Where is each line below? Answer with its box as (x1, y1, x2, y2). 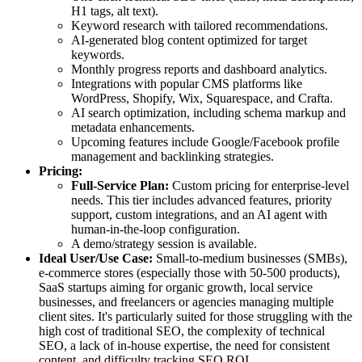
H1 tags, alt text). (71, 4, 158, 19)
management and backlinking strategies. (71, 149, 274, 164)
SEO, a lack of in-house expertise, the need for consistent (39, 339, 330, 353)
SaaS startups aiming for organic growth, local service (39, 280, 313, 295)
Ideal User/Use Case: (39, 251, 153, 266)
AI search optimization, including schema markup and (71, 106, 346, 120)
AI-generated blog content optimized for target (71, 33, 307, 48)
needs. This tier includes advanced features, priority (71, 193, 332, 208)
